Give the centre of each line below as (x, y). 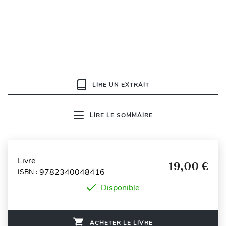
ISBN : (29, 172)
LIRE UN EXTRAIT (121, 84)
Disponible (120, 187)
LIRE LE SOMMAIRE (121, 115)
